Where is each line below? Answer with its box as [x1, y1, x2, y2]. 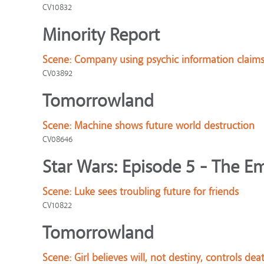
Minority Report [42, 24, 160, 47]
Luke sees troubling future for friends [74, 185, 239, 199]
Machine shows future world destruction [74, 119, 255, 133]
